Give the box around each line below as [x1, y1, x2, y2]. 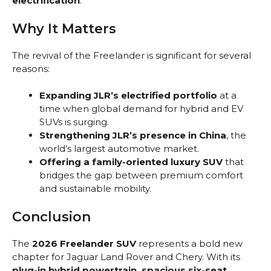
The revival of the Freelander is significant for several [12, 49, 251, 61]
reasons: [12, 62, 50, 74]
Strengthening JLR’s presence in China [39, 129, 226, 142]
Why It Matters [12, 20, 116, 37]
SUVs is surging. [39, 116, 109, 128]
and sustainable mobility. [39, 183, 151, 195]
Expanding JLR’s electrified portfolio [39, 90, 217, 102]
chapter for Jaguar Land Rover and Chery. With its [12, 250, 240, 263]
